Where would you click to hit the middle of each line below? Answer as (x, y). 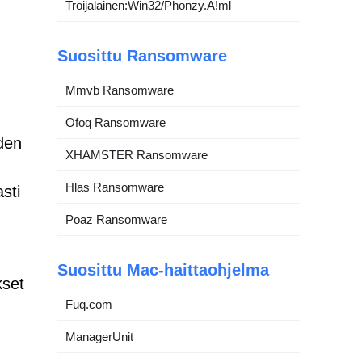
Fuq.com (89, 304)
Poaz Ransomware (116, 219)
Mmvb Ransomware (120, 90)
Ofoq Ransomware (116, 122)
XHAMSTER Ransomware (137, 154)
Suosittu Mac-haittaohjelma (163, 269)
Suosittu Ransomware (142, 55)
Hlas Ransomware (115, 187)
